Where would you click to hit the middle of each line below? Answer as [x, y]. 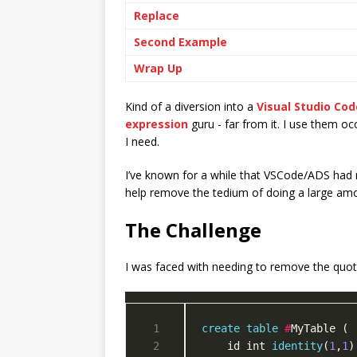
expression [157, 124]
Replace [157, 15]
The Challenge [193, 229]
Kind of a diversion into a [191, 106]
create [221, 328]
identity [297, 345]
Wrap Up [158, 68]
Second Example [180, 41]
